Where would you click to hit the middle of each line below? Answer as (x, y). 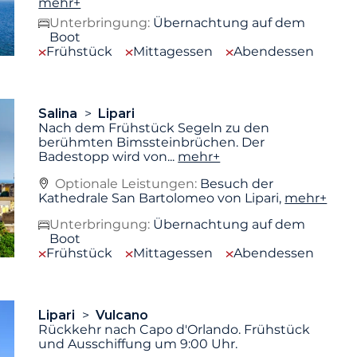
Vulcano (122, 316)
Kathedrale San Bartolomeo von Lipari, (162, 198)
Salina (60, 113)
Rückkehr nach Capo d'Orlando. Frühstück (175, 330)
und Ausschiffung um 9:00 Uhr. (138, 344)
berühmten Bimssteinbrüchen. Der (152, 142)
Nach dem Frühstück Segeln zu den (154, 127)
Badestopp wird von (103, 156)
